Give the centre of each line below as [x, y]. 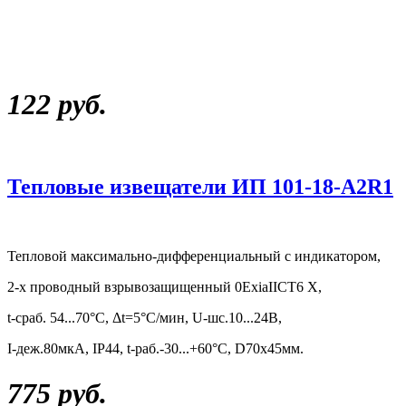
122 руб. [57, 104]
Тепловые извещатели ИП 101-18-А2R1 [200, 187]
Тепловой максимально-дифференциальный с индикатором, [194, 256]
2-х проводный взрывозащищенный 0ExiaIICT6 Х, [164, 287]
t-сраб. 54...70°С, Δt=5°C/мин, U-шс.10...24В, [145, 318]
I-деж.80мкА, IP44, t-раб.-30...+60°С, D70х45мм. [155, 349]
